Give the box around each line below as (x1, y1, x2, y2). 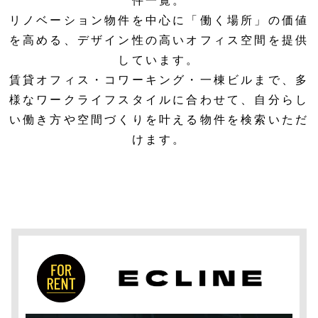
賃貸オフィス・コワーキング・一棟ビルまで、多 (9, 72, 309, 87)
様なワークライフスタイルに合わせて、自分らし (9, 92, 309, 107)
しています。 (118, 52, 200, 67)
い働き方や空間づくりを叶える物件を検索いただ (9, 111, 309, 127)
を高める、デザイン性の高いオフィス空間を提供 (9, 32, 309, 48)
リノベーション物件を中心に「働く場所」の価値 (9, 12, 309, 28)
